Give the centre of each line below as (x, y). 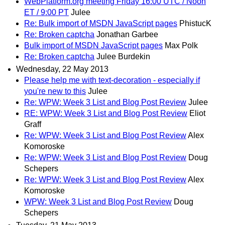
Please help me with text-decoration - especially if (112, 80)
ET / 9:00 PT (46, 12)
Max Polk (181, 45)
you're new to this (55, 91)
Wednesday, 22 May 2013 (62, 69)
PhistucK (195, 23)
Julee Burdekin (123, 56)
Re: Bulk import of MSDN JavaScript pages (101, 23)
